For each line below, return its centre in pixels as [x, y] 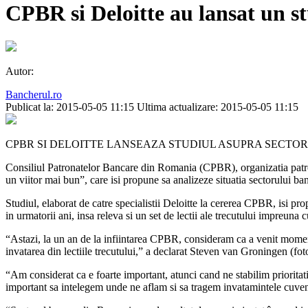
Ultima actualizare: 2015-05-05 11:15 [218, 107]
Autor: [20, 71]
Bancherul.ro [34, 95]
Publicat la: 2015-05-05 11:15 [70, 107]
